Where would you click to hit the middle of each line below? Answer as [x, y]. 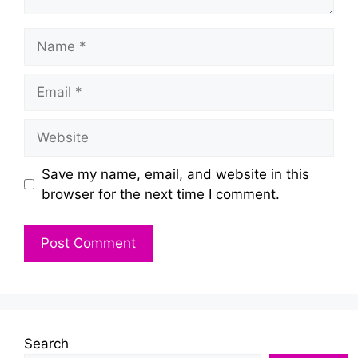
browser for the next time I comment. [160, 194]
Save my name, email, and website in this [175, 174]
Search [46, 344]
